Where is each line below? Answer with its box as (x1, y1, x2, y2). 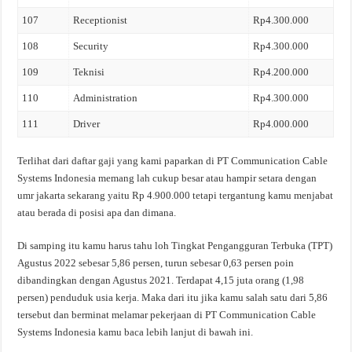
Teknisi (73, 65, 105, 78)
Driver (73, 117, 101, 130)
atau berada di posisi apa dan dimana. (17, 207, 177, 219)
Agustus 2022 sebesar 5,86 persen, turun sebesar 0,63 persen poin (17, 257, 295, 269)
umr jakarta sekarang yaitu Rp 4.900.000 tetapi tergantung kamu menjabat (17, 189, 334, 202)
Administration (73, 91, 138, 104)
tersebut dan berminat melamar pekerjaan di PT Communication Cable (17, 309, 317, 321)
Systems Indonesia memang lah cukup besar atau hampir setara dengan (17, 172, 317, 185)
